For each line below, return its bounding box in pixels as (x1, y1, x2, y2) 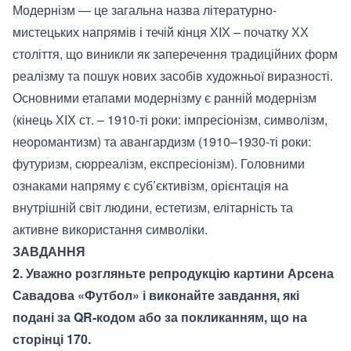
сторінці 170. (13, 329, 91, 348)
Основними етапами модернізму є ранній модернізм (13, 88, 317, 107)
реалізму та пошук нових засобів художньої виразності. (13, 66, 333, 85)
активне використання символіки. (13, 219, 208, 238)
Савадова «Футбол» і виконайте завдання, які (13, 285, 299, 304)
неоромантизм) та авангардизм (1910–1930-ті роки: (13, 132, 311, 150)
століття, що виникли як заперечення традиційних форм (13, 44, 338, 63)
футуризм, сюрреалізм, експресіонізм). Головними (13, 154, 305, 172)
